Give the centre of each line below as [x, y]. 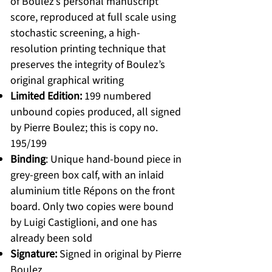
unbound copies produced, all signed [96, 112]
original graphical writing [67, 80]
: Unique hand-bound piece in [114, 159]
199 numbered [117, 96]
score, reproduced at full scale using [93, 17]
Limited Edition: [46, 96]
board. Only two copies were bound [92, 207]
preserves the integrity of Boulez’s [88, 65]
